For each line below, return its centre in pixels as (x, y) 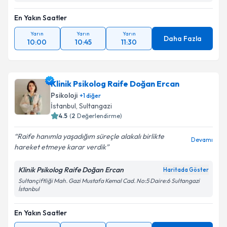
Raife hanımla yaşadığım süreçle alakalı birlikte (91, 136)
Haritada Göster (186, 170)
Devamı (202, 140)
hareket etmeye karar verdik (60, 147)
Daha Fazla (182, 39)
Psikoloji (64, 95)
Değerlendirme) (100, 116)
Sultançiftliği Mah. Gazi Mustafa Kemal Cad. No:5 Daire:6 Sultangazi (109, 181)
